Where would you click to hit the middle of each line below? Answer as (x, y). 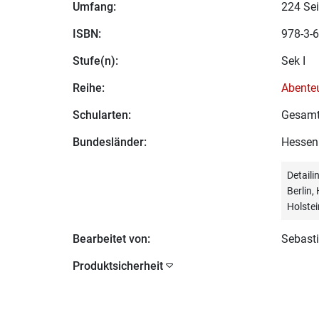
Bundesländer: (110, 142)
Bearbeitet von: (111, 239)
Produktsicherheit (118, 266)
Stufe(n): (95, 61)
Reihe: (89, 88)
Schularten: (102, 115)
